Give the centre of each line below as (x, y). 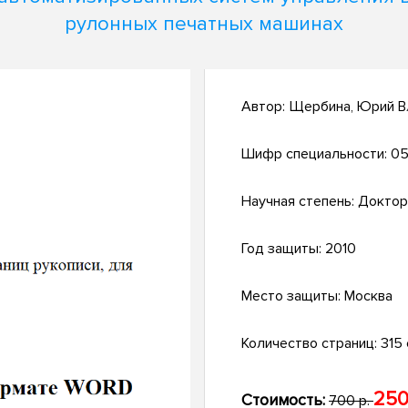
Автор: (265, 107)
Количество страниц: (311, 344)
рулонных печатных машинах (204, 24)
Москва (368, 296)
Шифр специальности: (316, 154)
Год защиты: (283, 249)
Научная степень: (300, 202)
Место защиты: (293, 296)
